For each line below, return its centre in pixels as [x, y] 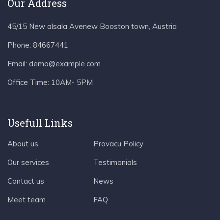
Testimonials [115, 162]
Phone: [20, 45]
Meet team [27, 199]
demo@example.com [64, 63]
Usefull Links [40, 123]
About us [23, 143]
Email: [17, 63]
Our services [28, 162]
